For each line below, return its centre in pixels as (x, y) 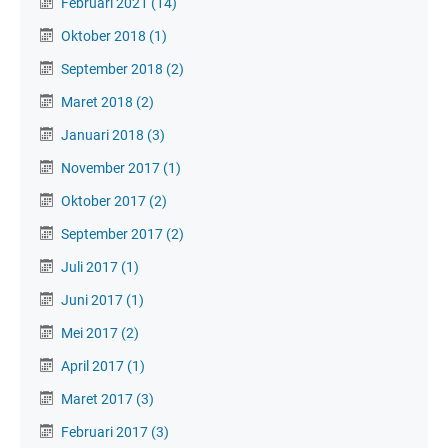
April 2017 (94, 365)
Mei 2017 (91, 332)
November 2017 (112, 167)
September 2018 (113, 68)
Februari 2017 (106, 431)
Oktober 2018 (105, 35)
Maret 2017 (98, 398)
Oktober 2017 (105, 200)
